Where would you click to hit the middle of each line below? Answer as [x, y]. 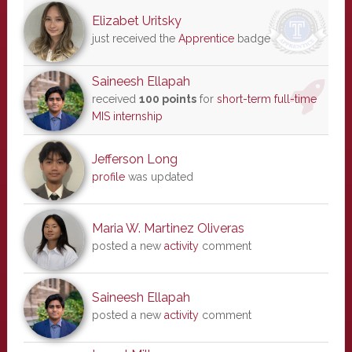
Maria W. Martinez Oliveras [168, 228]
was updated [159, 177]
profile [108, 177]
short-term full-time [266, 99]
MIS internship [127, 116]
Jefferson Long [134, 159]
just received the [135, 38]
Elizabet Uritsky [136, 21]
